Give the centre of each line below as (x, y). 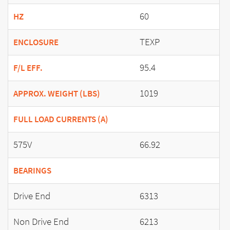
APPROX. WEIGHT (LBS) (57, 93)
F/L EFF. (28, 68)
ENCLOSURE (36, 42)
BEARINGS (32, 170)
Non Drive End (41, 221)
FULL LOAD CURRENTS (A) (61, 119)
